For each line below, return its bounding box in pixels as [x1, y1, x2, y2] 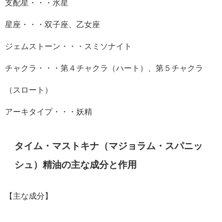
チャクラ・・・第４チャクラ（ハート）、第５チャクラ [5, 64, 203, 72]
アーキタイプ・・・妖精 [5, 108, 92, 116]
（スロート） [5, 86, 53, 94]
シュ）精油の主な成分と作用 [14, 160, 137, 169]
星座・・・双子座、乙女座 [5, 20, 100, 29]
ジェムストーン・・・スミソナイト [5, 42, 132, 51]
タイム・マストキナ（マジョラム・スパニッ [14, 141, 203, 151]
